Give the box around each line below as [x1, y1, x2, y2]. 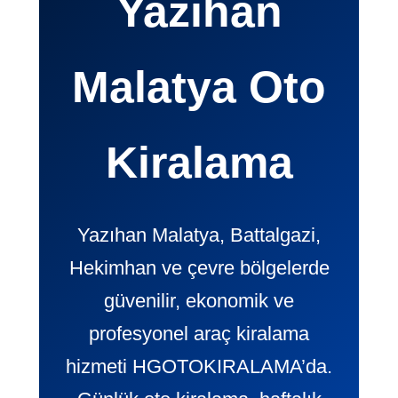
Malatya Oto [72, 62, 326, 113]
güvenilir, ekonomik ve [104, 290, 294, 313]
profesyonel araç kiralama [89, 322, 309, 346]
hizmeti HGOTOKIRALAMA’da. [66, 355, 332, 378]
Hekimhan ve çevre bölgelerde [68, 257, 330, 280]
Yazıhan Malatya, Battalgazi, [77, 224, 321, 247]
